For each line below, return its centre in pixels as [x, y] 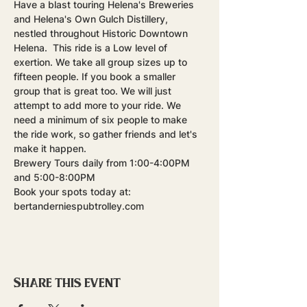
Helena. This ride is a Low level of [92, 48]
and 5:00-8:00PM [54, 177]
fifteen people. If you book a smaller [96, 76]
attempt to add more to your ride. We [99, 105]
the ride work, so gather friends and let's [107, 134]
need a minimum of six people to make [102, 120]
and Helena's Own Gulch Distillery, [92, 19]
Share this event [67, 282]
